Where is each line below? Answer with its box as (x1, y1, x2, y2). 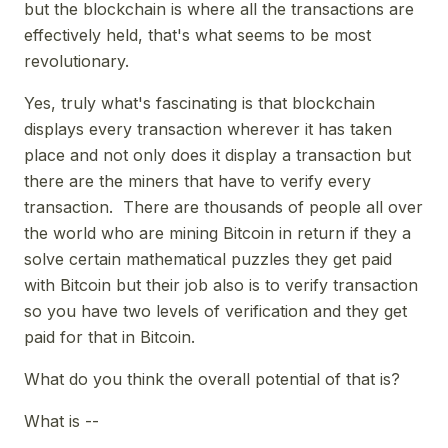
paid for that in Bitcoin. (24, 326, 195, 347)
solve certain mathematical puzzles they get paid (24, 248, 392, 269)
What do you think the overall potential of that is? (24, 368, 400, 389)
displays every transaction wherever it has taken (24, 118, 392, 139)
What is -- (24, 410, 99, 431)
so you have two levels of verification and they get (24, 300, 407, 321)
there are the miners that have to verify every (24, 170, 371, 191)
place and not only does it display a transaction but (24, 144, 411, 165)
